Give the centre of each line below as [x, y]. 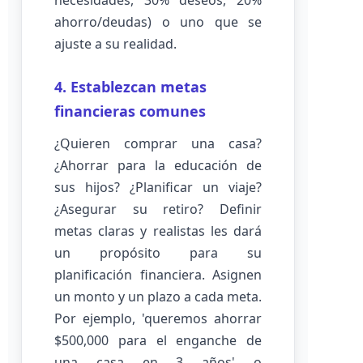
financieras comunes [130, 111]
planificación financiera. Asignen [158, 275]
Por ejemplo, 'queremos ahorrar [158, 318]
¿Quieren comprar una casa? [158, 143]
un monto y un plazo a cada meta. [158, 297]
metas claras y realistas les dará [158, 231]
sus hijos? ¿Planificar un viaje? [158, 187]
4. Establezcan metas [130, 87]
